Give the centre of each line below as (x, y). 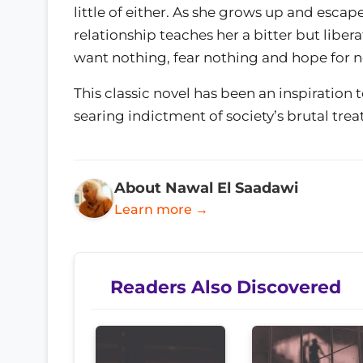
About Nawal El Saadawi (206, 188)
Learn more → (161, 210)
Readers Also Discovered (226, 287)
